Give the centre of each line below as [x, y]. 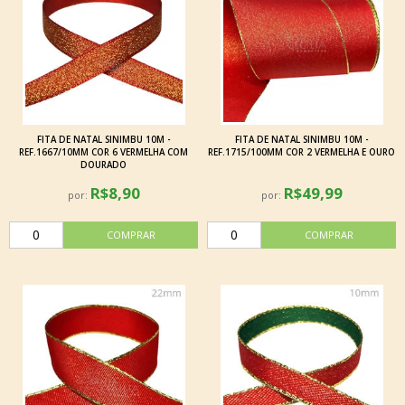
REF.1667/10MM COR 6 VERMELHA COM [104, 152]
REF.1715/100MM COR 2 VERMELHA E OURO [301, 152]
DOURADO [104, 165]
